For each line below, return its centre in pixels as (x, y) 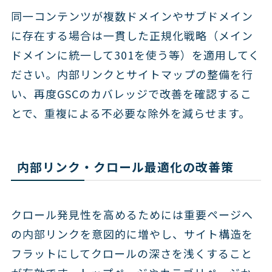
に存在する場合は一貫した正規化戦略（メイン (132, 35)
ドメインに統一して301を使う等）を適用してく (135, 55)
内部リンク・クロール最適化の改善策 (125, 167)
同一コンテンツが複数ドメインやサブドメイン (132, 16)
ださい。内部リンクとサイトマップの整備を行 (132, 74)
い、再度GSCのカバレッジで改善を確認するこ (131, 93)
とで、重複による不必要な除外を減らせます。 (130, 113)
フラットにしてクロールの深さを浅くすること (131, 253)
